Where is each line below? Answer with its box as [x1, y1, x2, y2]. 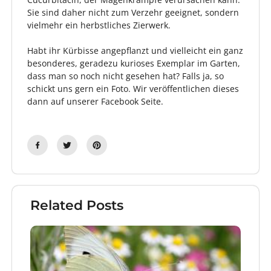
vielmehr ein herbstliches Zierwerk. [27, 19, 171, 31]
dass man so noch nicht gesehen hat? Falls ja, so [27, 70, 224, 82]
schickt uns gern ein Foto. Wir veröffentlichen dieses [27, 83, 239, 95]
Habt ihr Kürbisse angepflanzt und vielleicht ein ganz [27, 45, 243, 57]
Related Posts [30, 197, 123, 214]
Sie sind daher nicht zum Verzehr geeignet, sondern [27, 7, 239, 19]
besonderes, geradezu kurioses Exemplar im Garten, [27, 57, 240, 70]
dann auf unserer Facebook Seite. [27, 96, 163, 108]
